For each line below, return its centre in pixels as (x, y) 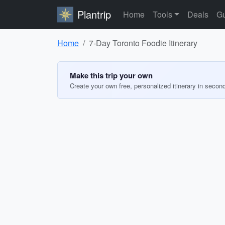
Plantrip (94, 14)
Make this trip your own (111, 75)
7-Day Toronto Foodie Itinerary (143, 43)
